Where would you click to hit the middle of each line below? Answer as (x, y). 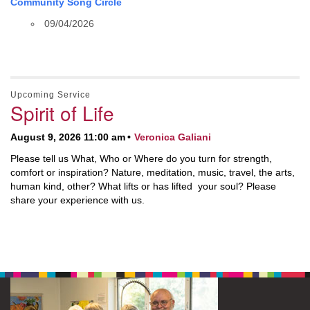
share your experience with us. (77, 200)
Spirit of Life (62, 113)
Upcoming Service (51, 95)
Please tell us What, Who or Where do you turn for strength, (141, 158)
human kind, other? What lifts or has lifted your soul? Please (143, 186)
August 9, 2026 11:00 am (68, 137)
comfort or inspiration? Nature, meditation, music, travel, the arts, (153, 172)
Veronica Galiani (173, 137)
